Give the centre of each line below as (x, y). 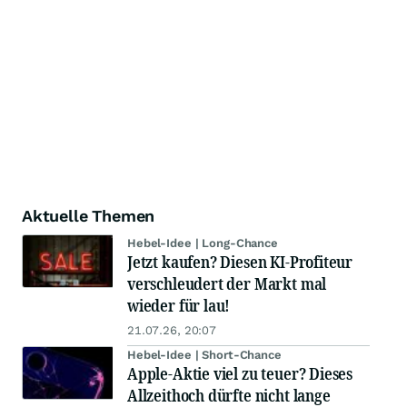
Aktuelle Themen (89, 215)
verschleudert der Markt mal (227, 283)
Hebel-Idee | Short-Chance (204, 354)
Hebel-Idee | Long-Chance (203, 243)
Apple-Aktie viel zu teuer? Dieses (240, 373)
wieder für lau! (179, 305)
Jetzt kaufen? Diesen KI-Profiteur (240, 261)
